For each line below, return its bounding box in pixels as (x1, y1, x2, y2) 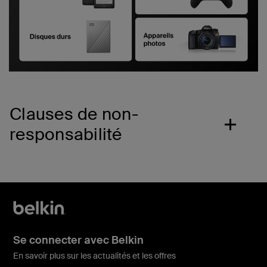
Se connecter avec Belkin (13, 232, 144, 247)
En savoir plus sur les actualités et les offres (13, 250, 176, 261)
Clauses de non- (10, 103, 138, 125)
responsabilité (10, 123, 122, 145)
